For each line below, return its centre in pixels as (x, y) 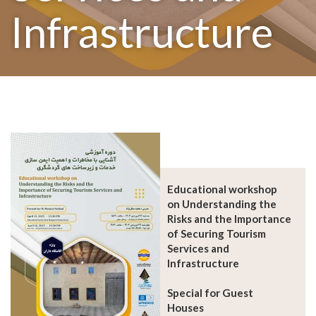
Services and (198, 248)
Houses (186, 308)
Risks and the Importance (229, 219)
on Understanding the (222, 204)
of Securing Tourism (217, 233)
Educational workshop (222, 189)
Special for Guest (210, 293)
